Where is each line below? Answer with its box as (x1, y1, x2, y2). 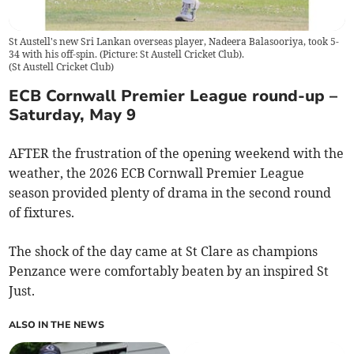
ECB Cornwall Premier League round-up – (9, 85, 338, 107)
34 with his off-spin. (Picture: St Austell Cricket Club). (9, 48, 245, 61)
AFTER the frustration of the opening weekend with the (9, 145, 345, 161)
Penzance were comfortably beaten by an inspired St (9, 262, 330, 279)
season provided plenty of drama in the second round (9, 184, 332, 201)
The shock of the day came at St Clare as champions (9, 243, 318, 259)
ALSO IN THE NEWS (9, 318, 105, 331)
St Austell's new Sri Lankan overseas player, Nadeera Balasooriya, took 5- (9, 36, 340, 48)
